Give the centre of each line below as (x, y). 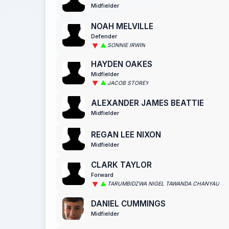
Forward (102, 175)
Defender (104, 37)
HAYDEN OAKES (122, 64)
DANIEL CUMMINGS (128, 204)
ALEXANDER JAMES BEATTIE (147, 103)
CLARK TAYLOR (121, 165)
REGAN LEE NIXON (126, 134)
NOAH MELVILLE (122, 27)
